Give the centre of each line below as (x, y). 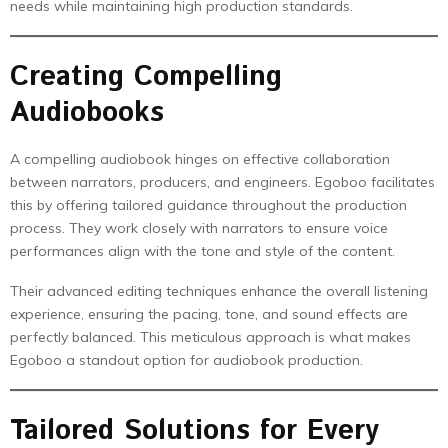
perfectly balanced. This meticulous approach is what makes (210, 337)
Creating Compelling (146, 77)
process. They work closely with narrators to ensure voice (199, 228)
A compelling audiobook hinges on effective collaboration (200, 159)
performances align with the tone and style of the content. (202, 251)
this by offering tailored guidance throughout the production (208, 205)
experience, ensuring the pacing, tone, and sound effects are (209, 314)
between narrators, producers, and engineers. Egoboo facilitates (222, 182)
